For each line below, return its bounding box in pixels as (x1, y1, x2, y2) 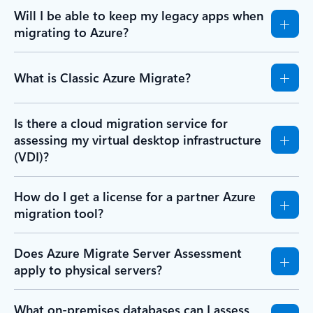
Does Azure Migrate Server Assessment (14, 244, 242, 261)
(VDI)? (14, 147, 49, 165)
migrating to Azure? (14, 23, 129, 41)
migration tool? (14, 204, 103, 221)
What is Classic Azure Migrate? (14, 68, 191, 86)
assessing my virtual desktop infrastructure (14, 131, 261, 148)
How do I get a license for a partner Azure (14, 187, 256, 205)
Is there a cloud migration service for (14, 114, 228, 131)
